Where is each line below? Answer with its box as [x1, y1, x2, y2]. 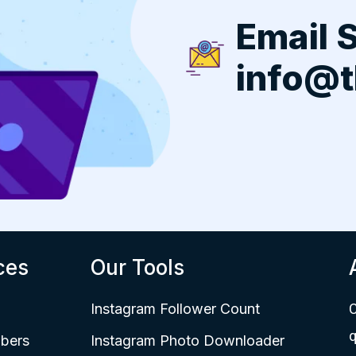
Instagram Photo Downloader [90, 331, 284, 349]
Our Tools [90, 254, 184, 280]
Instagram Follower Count [90, 300, 260, 317]
